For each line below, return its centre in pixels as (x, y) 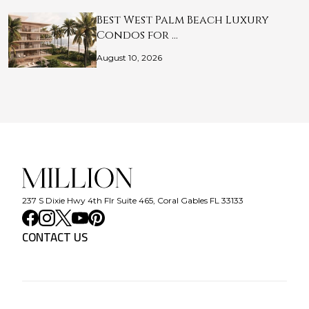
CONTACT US (55, 238)
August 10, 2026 (129, 58)
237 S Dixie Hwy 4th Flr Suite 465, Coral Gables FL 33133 (133, 201)
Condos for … (137, 36)
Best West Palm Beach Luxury (183, 20)
